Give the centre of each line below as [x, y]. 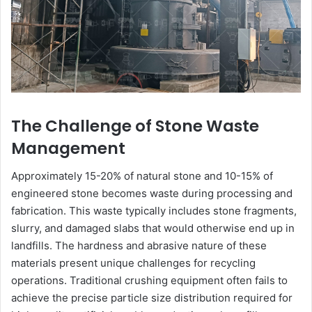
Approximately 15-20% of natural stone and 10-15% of [142, 176]
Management [68, 148]
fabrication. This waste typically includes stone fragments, [154, 211]
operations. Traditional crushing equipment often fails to [149, 281]
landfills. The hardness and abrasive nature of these [139, 246]
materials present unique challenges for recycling [133, 263]
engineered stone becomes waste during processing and [152, 194]
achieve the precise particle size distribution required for [152, 298]
